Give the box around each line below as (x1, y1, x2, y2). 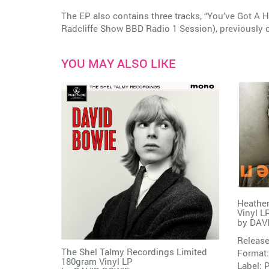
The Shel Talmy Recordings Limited (61, 245, 207, 258)
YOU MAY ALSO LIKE (61, 55, 176, 71)
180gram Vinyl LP (61, 255, 133, 267)
